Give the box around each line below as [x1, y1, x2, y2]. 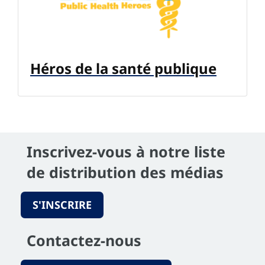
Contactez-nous [27, 230, 141, 250]
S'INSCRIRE [33, 197, 92, 212]
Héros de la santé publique [30, 58, 216, 78]
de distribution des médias [27, 161, 224, 182]
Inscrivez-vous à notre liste [27, 141, 225, 161]
